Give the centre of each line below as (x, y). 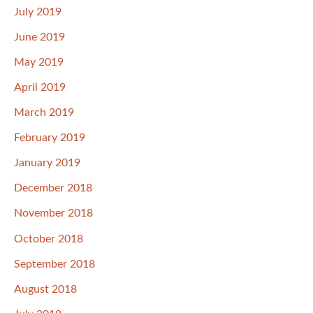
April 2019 (40, 87)
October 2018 (49, 239)
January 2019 (47, 163)
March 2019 (44, 113)
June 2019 (39, 37)
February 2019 (50, 138)
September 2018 (54, 264)
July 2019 (38, 12)
